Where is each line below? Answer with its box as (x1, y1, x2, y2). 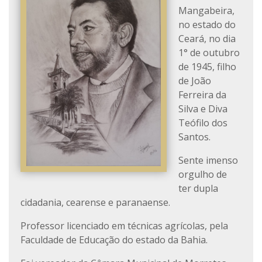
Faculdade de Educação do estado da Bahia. (20, 233, 208, 246)
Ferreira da (178, 88, 226, 101)
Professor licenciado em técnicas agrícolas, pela (20, 219, 228, 232)
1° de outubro (178, 46, 240, 59)
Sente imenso (178, 154, 238, 167)
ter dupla (178, 182, 218, 195)
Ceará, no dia (178, 32, 236, 45)
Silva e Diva (178, 102, 227, 115)
